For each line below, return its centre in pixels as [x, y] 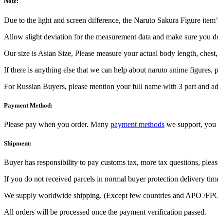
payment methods [137, 124]
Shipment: [18, 144]
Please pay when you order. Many [57, 124]
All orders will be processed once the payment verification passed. [105, 212]
